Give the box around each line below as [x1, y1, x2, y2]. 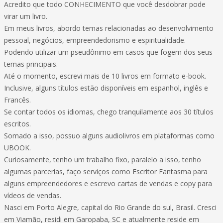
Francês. [4, 95, 31, 105]
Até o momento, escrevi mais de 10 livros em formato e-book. [4, 71, 206, 81]
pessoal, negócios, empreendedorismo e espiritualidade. [4, 35, 186, 45]
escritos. [4, 119, 31, 128]
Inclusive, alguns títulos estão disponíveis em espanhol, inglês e [4, 83, 208, 93]
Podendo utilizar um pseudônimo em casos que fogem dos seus [4, 47, 213, 57]
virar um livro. [4, 11, 47, 21]
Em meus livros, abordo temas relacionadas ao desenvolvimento [4, 23, 214, 33]
